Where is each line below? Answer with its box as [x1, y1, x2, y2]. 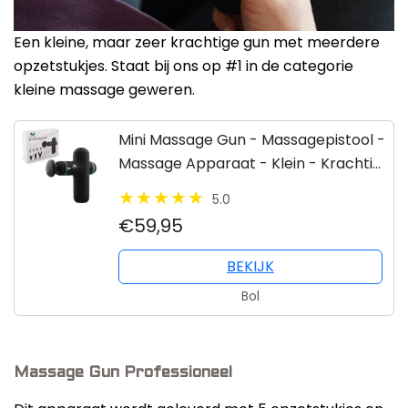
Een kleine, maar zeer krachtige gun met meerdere [14, 32, 380, 54]
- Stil [118, 177, 151, 199]
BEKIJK [227, 256, 274, 278]
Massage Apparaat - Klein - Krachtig [118, 153, 382, 175]
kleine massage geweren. [14, 79, 195, 101]
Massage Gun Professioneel [14, 365, 232, 382]
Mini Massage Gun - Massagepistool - [118, 129, 385, 151]
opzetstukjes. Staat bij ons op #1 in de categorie [14, 56, 353, 77]
